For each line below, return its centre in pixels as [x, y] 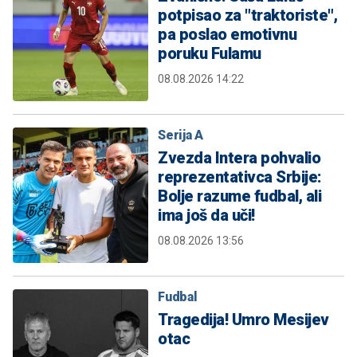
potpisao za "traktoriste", [247, 15]
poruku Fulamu [210, 53]
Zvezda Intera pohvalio [239, 157]
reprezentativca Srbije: [240, 177]
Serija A [180, 135]
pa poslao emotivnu [227, 34]
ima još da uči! [206, 215]
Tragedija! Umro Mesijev [243, 319]
